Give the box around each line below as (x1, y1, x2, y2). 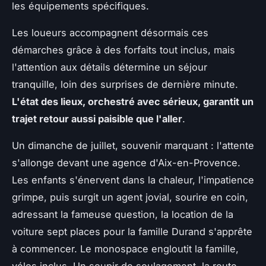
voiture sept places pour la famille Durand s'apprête (12, 226, 252, 238)
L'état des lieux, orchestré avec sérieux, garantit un (12, 96, 254, 108)
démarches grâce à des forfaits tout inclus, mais (12, 44, 235, 56)
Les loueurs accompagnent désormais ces (12, 27, 208, 39)
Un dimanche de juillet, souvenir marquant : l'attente (12, 140, 254, 152)
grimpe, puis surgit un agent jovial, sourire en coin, (12, 191, 248, 204)
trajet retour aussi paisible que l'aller (12, 113, 182, 125)
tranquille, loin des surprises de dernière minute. (12, 78, 238, 91)
